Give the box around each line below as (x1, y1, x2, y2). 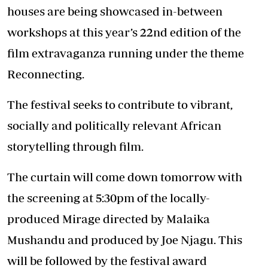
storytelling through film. (7, 139, 144, 153)
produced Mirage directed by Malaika (7, 212, 210, 226)
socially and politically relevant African (7, 118, 221, 132)
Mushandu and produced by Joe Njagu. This (7, 233, 242, 246)
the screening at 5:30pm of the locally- (7, 191, 210, 205)
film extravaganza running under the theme (7, 46, 244, 60)
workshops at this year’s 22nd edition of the (7, 25, 241, 39)
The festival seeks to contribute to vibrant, (7, 98, 233, 111)
